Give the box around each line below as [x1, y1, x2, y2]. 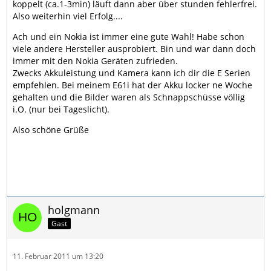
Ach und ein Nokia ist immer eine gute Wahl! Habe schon [13, 30, 244, 42]
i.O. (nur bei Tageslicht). [13, 103, 109, 115]
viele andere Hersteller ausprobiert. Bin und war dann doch [13, 42, 256, 54]
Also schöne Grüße [13, 123, 89, 135]
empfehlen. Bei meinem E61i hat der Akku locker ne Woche [13, 79, 252, 91]
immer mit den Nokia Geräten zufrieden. [13, 54, 178, 67]
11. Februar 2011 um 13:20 [13, 250, 103, 261]
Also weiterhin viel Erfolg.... [13, 10, 123, 22]
